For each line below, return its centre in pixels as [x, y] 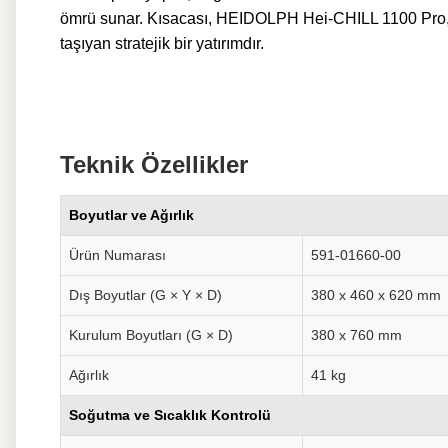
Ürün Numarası [117, 255]
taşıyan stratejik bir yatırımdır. [162, 43]
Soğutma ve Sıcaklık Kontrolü [170, 415]
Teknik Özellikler [154, 164]
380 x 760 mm [356, 335]
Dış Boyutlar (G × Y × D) [145, 295]
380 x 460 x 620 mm [376, 295]
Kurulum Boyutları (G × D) [151, 335]
